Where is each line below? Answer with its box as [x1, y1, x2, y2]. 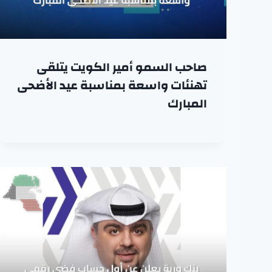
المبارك [167, 92, 207, 115]
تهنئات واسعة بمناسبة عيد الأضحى [16, 73, 207, 97]
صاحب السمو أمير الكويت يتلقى [36, 55, 207, 78]
